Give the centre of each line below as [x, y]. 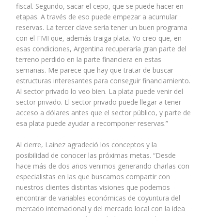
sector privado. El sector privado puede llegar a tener [98, 102]
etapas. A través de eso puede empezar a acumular [96, 17]
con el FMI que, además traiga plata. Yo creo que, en [99, 38]
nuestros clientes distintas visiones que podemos [93, 187]
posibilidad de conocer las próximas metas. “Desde [96, 155]
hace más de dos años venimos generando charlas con [102, 166]
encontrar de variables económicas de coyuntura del [98, 198]
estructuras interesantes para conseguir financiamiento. [103, 81]
